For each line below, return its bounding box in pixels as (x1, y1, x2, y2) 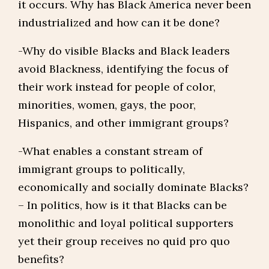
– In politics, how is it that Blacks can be (18, 198, 227, 212)
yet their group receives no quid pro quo (18, 234, 230, 248)
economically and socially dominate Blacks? (18, 180, 249, 194)
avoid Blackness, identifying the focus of (18, 62, 228, 76)
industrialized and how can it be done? (18, 16, 220, 29)
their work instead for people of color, (18, 80, 216, 94)
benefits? (18, 252, 64, 266)
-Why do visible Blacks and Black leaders (18, 44, 230, 58)
